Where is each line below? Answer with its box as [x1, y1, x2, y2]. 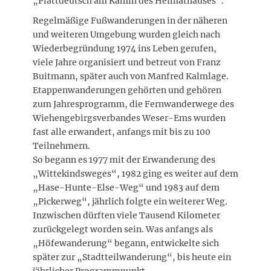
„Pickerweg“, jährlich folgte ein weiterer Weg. [33, 195, 227, 207]
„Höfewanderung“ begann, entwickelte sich [33, 237, 219, 249]
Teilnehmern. [33, 140, 90, 151]
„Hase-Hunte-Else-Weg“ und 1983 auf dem [33, 181, 220, 193]
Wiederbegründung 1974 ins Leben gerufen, [33, 42, 217, 54]
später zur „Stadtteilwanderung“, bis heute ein [33, 251, 231, 263]
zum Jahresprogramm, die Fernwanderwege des [33, 98, 234, 109]
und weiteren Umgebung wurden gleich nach [33, 28, 220, 40]
